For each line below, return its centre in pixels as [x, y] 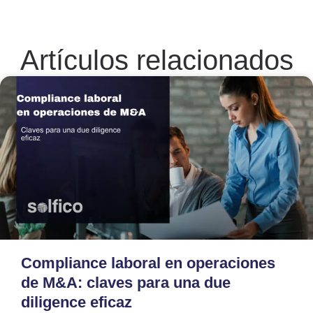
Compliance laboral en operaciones [148, 263]
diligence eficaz [77, 303]
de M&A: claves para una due [126, 283]
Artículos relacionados [156, 60]
